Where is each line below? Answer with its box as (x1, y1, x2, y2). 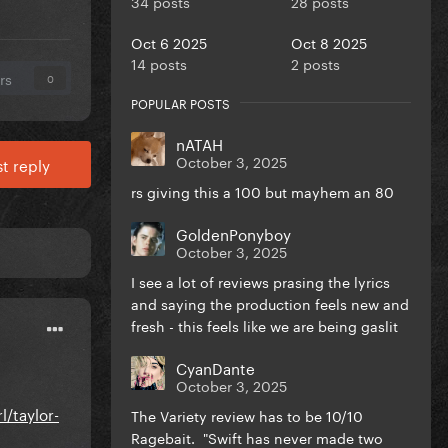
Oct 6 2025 (131, 30, 207, 53)
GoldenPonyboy (176, 220, 291, 245)
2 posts (291, 51, 340, 74)
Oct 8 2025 (291, 30, 367, 53)
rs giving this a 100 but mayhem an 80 (131, 179, 394, 202)
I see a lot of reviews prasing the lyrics (131, 269, 390, 292)
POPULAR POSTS (131, 92, 230, 112)
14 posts (131, 51, 187, 74)
